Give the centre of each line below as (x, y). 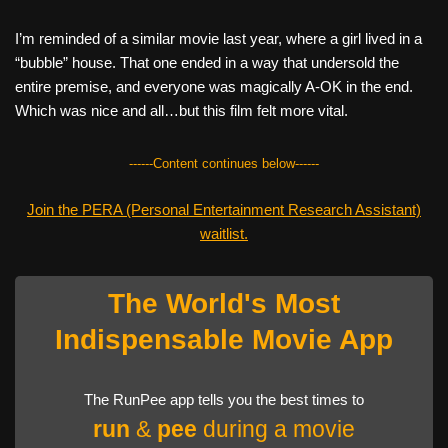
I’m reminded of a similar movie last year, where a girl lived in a (218, 38)
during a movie (276, 429)
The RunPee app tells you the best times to (224, 399)
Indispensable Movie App (224, 339)
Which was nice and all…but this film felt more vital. (181, 110)
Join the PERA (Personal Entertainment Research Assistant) (224, 209)
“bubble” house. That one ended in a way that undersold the (207, 62)
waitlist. (224, 233)
